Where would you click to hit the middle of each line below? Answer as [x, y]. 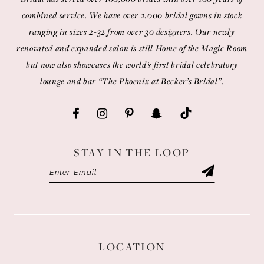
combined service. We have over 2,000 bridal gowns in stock [132, 15]
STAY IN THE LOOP [132, 152]
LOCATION [132, 246]
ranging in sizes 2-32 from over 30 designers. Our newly [132, 31]
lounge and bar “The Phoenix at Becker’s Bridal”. [132, 81]
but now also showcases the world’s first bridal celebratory [132, 64]
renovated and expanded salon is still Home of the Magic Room [132, 48]
